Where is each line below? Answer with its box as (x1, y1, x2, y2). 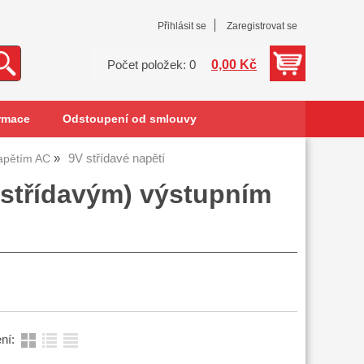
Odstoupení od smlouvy (62, 113, 197, 125)
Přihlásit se (158, 20, 206, 32)
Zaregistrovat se (227, 20, 297, 32)
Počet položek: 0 (107, 58, 196, 71)
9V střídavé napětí (68, 152, 165, 165)
